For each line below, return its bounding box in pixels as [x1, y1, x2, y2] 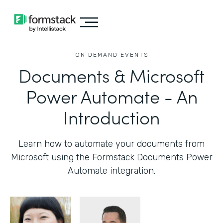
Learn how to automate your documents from [18, 138, 205, 149]
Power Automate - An [25, 83, 198, 109]
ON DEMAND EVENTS [75, 51, 148, 58]
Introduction [63, 104, 160, 129]
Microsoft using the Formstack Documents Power [10, 152, 213, 163]
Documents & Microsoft [18, 62, 205, 88]
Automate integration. [68, 165, 155, 176]
